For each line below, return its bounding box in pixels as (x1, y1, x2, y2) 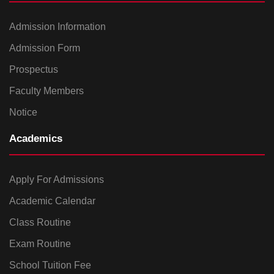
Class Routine (9, 217, 71, 228)
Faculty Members (9, 86, 84, 96)
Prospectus (9, 64, 58, 75)
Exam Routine (9, 239, 71, 249)
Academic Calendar (9, 196, 95, 206)
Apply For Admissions (9, 174, 104, 185)
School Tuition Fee (9, 260, 91, 270)
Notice (9, 107, 37, 117)
